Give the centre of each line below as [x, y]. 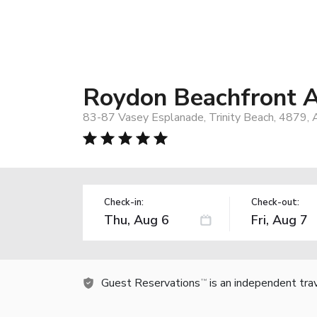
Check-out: [275, 202]
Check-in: [124, 202]
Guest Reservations [151, 283]
